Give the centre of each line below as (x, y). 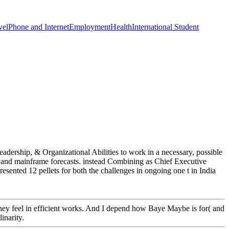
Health (121, 27)
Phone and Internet (39, 27)
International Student (165, 27)
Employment (90, 27)
